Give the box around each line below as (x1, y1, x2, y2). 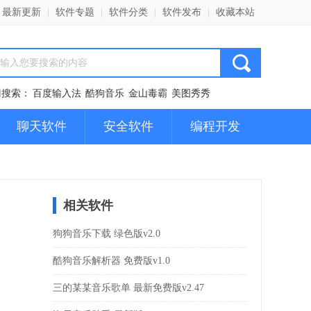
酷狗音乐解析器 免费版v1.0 (53, 255, 170, 266)
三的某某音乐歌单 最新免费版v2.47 (53, 283, 204, 293)
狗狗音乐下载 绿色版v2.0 (53, 228, 160, 239)
